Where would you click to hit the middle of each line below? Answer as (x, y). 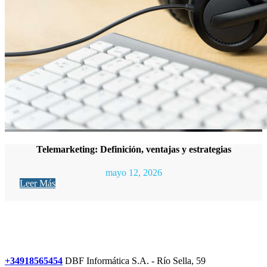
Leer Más (38, 184)
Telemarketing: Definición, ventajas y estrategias (133, 149)
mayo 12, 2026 (133, 173)
